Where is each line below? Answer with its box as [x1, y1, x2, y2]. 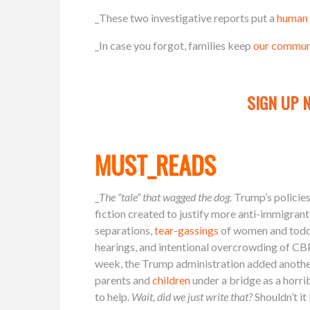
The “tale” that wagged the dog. [99, 190, 234, 203]
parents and [95, 273, 152, 286]
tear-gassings [154, 223, 219, 237]
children [152, 273, 190, 286]
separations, [95, 223, 154, 237]
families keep [188, 38, 253, 52]
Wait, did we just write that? [131, 289, 253, 303]
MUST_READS [95, 145, 216, 183]
